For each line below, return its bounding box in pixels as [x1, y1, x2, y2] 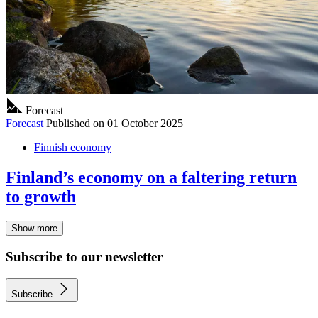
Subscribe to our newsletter [6, 248, 163, 264]
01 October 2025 [107, 117, 183, 130]
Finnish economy [34, 141, 111, 154]
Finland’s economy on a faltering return [6, 168, 297, 187]
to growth [6, 187, 76, 207]
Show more [11, 223, 57, 234]
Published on [46, 117, 104, 130]
